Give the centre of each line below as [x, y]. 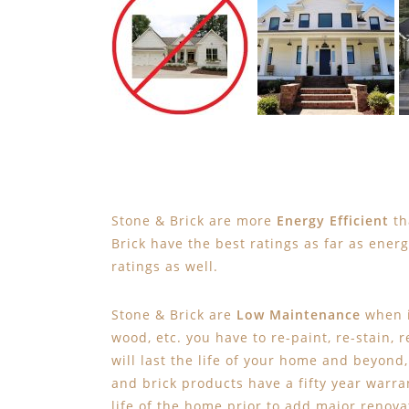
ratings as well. [165, 266]
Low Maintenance [299, 315]
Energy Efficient [333, 220]
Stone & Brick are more [194, 220]
